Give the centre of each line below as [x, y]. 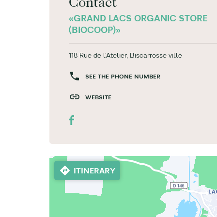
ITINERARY [94, 170]
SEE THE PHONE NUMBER [123, 76]
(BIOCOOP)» [95, 30]
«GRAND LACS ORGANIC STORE [138, 18]
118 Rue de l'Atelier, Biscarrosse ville [125, 55]
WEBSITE [98, 97]
